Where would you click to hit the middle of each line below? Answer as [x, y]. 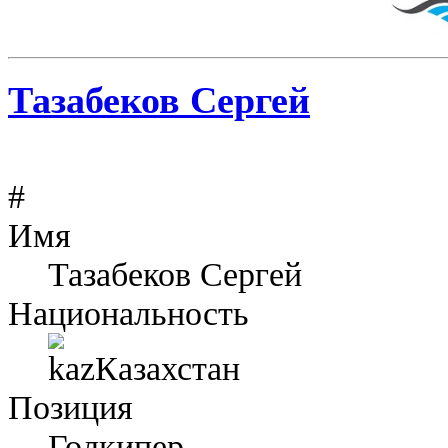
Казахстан [163, 368]
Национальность [128, 313]
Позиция [70, 407]
